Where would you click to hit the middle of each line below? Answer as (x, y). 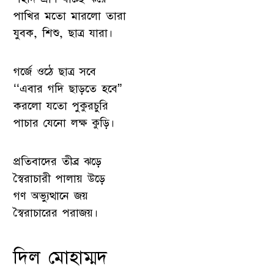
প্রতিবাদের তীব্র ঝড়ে (58, 162)
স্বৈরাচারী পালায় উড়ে (60, 179)
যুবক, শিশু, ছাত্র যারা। (63, 33)
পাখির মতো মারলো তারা (70, 16)
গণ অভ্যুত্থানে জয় (51, 196)
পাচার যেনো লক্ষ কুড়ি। (64, 124)
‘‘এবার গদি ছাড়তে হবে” (68, 89)
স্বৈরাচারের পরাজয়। (56, 213)
